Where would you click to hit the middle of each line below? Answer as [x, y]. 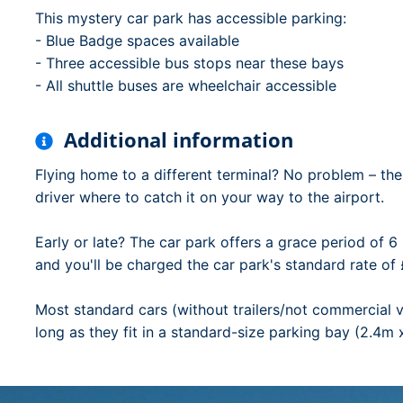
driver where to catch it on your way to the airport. [210, 197]
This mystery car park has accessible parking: [191, 18]
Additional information [179, 139]
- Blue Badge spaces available [137, 40]
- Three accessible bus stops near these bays [189, 63]
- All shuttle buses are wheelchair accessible [186, 85]
